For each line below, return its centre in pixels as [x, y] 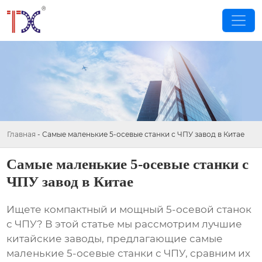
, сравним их [218, 254]
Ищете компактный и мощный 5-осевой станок [129, 210]
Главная [21, 134]
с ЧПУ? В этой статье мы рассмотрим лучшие [125, 224]
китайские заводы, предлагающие [98, 239]
